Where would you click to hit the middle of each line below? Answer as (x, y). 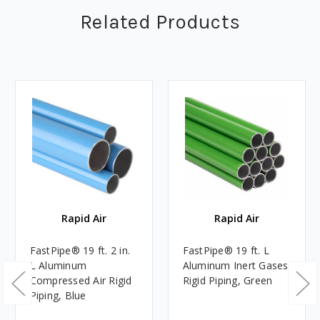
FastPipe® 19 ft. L (226, 251)
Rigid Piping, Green (227, 281)
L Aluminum (58, 266)
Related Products (160, 22)
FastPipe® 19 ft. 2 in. (80, 251)
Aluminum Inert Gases (235, 266)
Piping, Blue (58, 296)
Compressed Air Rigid (81, 281)
